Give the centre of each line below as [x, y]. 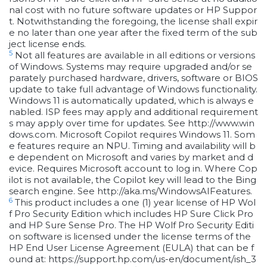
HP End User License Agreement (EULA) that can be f [131, 248]
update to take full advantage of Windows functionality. [133, 89]
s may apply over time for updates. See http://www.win [132, 123]
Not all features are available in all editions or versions [135, 55]
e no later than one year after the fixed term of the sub [133, 33]
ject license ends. [47, 44]
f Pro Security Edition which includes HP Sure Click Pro [131, 214]
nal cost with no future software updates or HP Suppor [133, 10]
